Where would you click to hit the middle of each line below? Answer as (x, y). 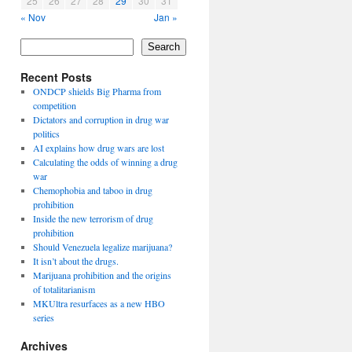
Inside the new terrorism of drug (93, 218)
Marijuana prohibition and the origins (102, 275)
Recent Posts (56, 77)
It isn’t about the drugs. (75, 260)
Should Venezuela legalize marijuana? (102, 246)
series (43, 317)
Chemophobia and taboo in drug (92, 190)
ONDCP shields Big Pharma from (97, 91)
